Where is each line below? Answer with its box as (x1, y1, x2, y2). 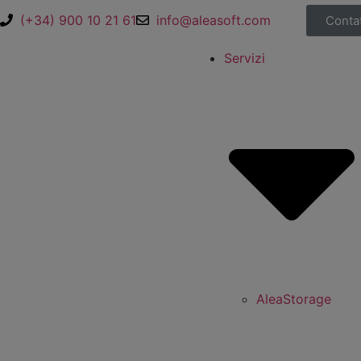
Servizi (224, 50, 265, 66)
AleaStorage (256, 290, 331, 307)
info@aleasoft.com (156, 12, 271, 28)
